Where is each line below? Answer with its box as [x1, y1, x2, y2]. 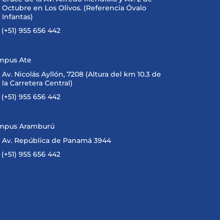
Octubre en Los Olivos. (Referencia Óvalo [1, 3, 146, 12]
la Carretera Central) [1, 79, 73, 87]
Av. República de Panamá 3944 [1, 136, 111, 145]
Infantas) [1, 12, 33, 21]
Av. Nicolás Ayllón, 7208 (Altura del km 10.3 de [1, 70, 161, 79]
